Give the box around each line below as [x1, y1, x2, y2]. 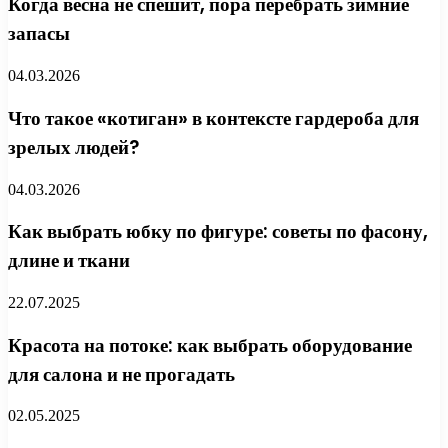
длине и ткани [8, 247, 130, 275]
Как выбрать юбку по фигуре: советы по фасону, [8, 218, 428, 246]
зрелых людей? [8, 133, 139, 161]
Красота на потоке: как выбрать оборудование [8, 331, 412, 359]
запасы [8, 20, 70, 48]
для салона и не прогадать [8, 360, 235, 388]
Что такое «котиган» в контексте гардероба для [8, 104, 419, 132]
